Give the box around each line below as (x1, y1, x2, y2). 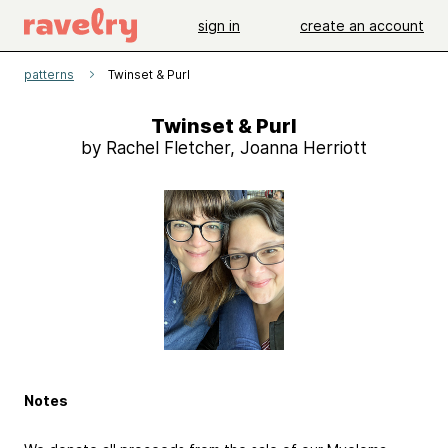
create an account (300, 16, 424, 34)
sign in (198, 16, 240, 34)
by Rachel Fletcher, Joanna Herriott (81, 138, 367, 158)
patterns (24, 67, 74, 82)
